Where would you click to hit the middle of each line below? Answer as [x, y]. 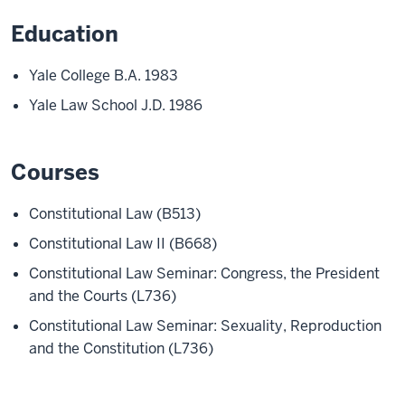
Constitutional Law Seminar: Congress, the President [204, 273]
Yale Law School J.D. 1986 [116, 105]
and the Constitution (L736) [121, 348]
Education [65, 34]
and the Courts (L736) [103, 296]
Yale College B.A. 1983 [104, 75]
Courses [55, 172]
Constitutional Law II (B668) [123, 244]
